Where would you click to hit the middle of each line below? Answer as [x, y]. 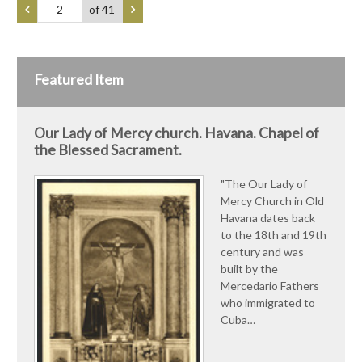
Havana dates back [268, 217]
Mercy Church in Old [272, 200]
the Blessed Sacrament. [108, 149]
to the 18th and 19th [274, 234]
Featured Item [79, 79]
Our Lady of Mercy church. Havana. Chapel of [177, 133]
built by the [249, 268]
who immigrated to [268, 302]
